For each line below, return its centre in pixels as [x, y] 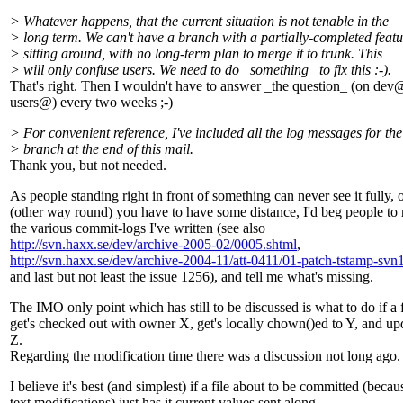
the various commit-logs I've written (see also [138, 228]
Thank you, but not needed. [88, 166]
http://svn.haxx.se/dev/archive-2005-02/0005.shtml [153, 245]
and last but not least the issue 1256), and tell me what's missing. [192, 277]
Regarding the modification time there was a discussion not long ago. [205, 356]
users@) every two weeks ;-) [91, 103]
